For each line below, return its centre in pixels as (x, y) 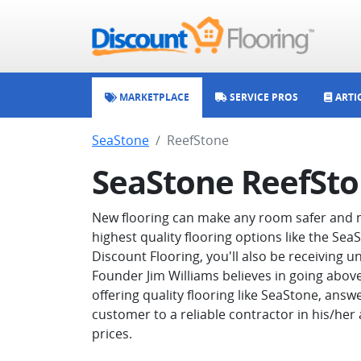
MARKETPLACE (153, 97)
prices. (112, 334)
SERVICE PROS (263, 97)
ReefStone (198, 140)
